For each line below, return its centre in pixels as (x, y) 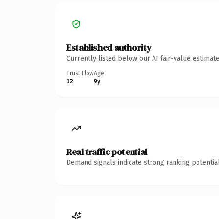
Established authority (109, 47)
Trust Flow (80, 73)
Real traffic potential (107, 152)
